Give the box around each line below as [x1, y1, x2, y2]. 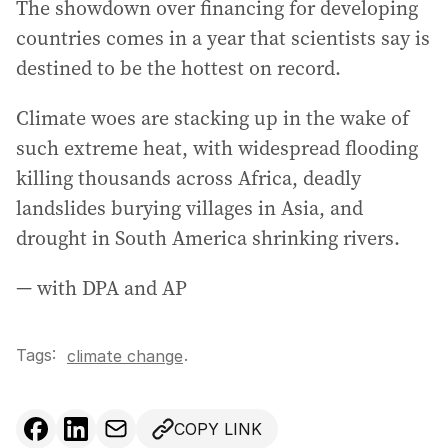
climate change [67, 346, 183, 366]
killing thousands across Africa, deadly [16, 164, 361, 192]
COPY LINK [174, 419, 262, 439]
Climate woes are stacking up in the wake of [16, 104, 409, 132]
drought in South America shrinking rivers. [16, 224, 400, 252]
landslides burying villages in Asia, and [16, 194, 363, 222]
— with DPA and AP [16, 274, 187, 302]
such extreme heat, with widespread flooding [16, 134, 418, 162]
